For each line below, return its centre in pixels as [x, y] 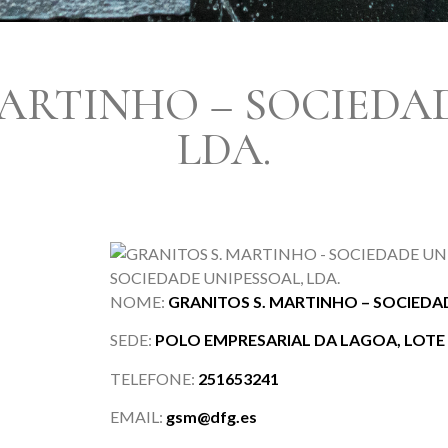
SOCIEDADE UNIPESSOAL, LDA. [225, 277]
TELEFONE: [154, 378]
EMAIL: [138, 417]
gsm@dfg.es [211, 417]
